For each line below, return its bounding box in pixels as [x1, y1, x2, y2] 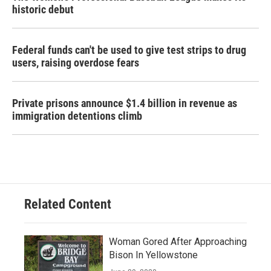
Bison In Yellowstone [109, 249, 198, 261]
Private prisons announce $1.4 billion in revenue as [12, 97, 237, 109]
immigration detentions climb [12, 109, 142, 122]
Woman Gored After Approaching [109, 236, 247, 247]
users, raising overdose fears [12, 56, 139, 69]
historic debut [12, 3, 74, 16]
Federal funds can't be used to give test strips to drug [12, 44, 246, 56]
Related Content [24, 197, 111, 212]
